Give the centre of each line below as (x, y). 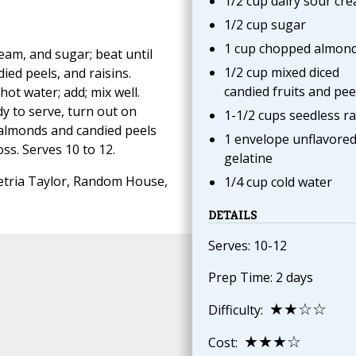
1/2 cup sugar (265, 25)
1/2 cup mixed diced (281, 73)
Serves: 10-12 (247, 246)
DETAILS (232, 215)
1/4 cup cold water (278, 182)
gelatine (248, 159)
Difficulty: (238, 310)
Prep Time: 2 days (260, 278)
